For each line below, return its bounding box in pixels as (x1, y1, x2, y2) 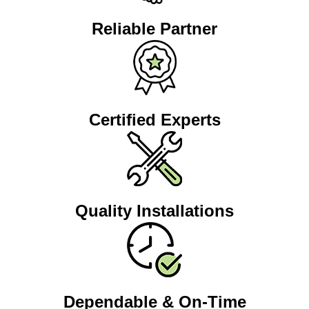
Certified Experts (88, 110, 221, 130)
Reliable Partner (92, 19, 217, 39)
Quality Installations (75, 201, 234, 221)
